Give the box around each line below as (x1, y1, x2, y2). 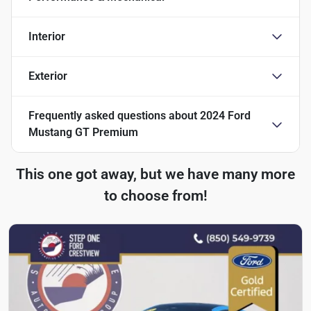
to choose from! (103, 187, 208, 204)
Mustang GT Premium (28, 125, 138, 139)
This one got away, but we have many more (16, 165, 295, 183)
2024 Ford (200, 108, 251, 122)
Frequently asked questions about (28, 108, 200, 122)
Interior (28, 29, 65, 43)
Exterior (28, 69, 67, 83)
